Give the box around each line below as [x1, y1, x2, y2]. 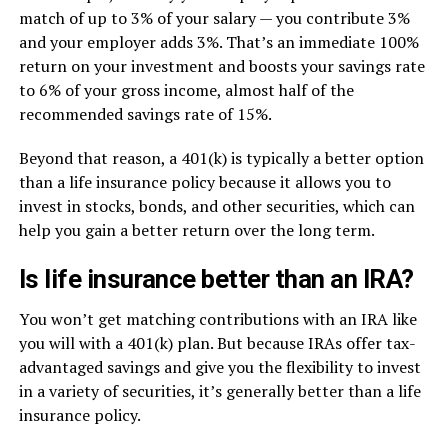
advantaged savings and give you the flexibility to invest [18, 356, 421, 378]
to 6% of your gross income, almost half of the [18, 79, 354, 101]
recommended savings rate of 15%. [18, 103, 272, 125]
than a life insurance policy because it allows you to [18, 171, 391, 193]
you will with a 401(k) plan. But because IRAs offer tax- [18, 332, 416, 354]
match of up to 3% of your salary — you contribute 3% [18, 7, 410, 29]
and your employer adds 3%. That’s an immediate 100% [18, 31, 419, 53]
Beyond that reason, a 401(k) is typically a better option [18, 147, 424, 169]
